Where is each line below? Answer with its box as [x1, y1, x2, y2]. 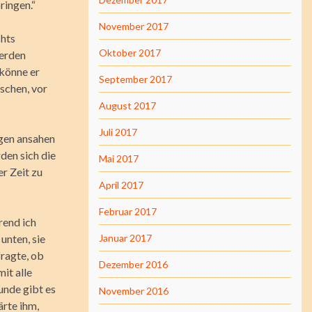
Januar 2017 [99, 232, 152, 244]
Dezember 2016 [99, 258, 168, 270]
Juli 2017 [99, 126, 137, 138]
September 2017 [99, 73, 172, 85]
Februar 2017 [99, 205, 157, 217]
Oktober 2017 [99, 47, 161, 58]
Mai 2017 [99, 153, 139, 164]
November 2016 [99, 285, 169, 297]
